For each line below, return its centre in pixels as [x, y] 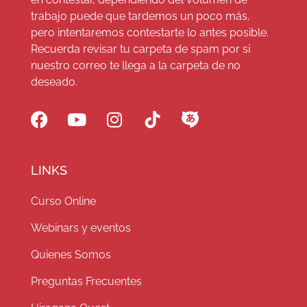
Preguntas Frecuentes [86, 282]
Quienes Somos [71, 255]
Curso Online [63, 201]
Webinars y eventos [81, 228]
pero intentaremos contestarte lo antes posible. [149, 33]
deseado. [54, 82]
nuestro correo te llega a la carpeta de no [135, 66]
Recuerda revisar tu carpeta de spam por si [140, 49]
